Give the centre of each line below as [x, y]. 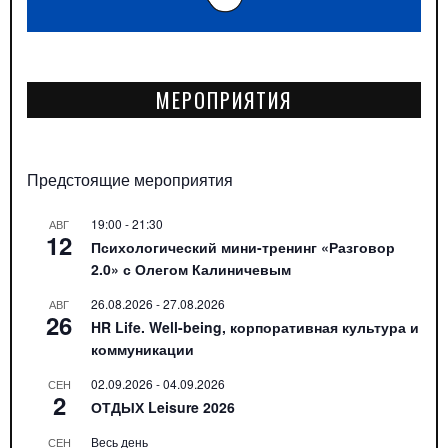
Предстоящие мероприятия [130, 179]
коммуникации [142, 348]
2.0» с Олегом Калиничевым [191, 268]
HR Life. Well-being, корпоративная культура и [255, 326]
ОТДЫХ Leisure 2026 [163, 406]
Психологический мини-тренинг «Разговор [243, 246]
